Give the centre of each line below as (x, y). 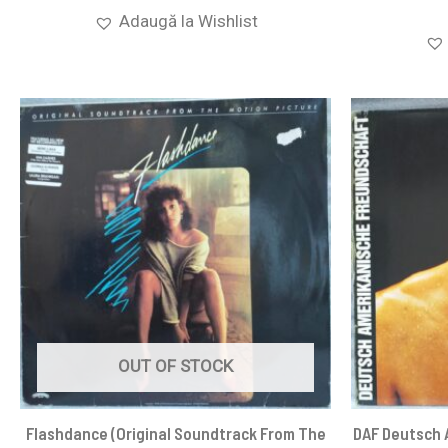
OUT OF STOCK (175, 365)
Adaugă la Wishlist (188, 21)
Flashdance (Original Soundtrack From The (175, 433)
